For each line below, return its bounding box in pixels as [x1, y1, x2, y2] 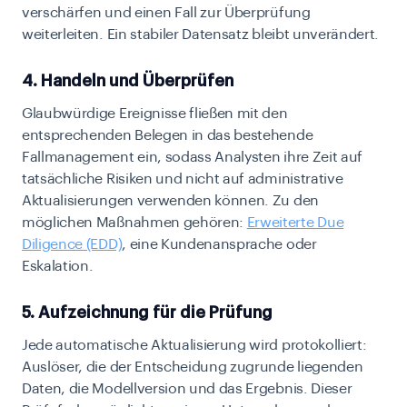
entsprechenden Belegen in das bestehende [22, 128, 313, 144]
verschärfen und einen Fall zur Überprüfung [22, 5, 311, 21]
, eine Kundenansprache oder [122, 237, 317, 253]
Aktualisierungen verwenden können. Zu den [22, 194, 319, 209]
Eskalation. [22, 259, 94, 274]
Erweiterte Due [246, 215, 344, 231]
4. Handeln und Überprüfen [22, 73, 233, 90]
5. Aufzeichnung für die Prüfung [22, 304, 273, 322]
